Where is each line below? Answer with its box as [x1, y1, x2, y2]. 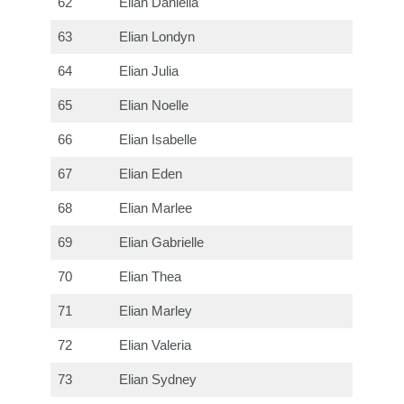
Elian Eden [119, 167, 183, 182]
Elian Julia [119, 64, 179, 79]
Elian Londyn [119, 30, 196, 45]
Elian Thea [119, 270, 182, 285]
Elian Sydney [119, 372, 197, 388]
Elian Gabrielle [119, 235, 205, 251]
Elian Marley [119, 304, 193, 319]
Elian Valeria [119, 338, 192, 353]
